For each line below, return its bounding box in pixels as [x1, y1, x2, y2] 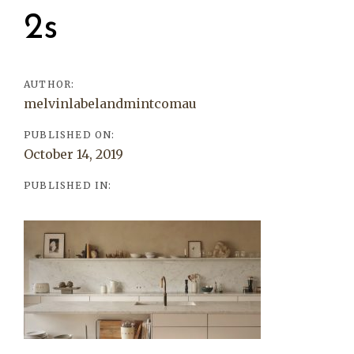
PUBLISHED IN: [24, 179, 112, 191]
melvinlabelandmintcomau [24, 96, 197, 111]
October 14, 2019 [24, 146, 123, 162]
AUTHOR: [24, 78, 75, 90]
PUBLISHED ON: [24, 129, 115, 141]
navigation [11, 9, 181, 44]
